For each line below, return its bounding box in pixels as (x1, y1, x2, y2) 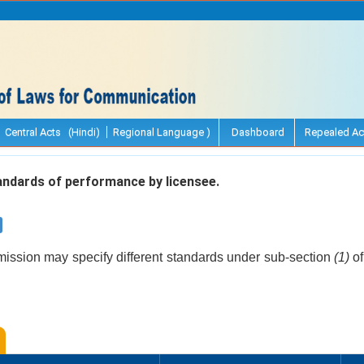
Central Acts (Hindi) (5, 125, 100, 138)
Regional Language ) (113, 125, 210, 138)
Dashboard (229, 125, 284, 138)
